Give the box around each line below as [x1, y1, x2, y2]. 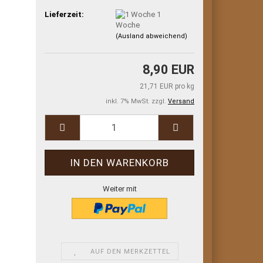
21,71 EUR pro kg [140, 82, 194, 90]
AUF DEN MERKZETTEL [90, 247, 171, 255]
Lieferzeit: [45, 9, 85, 19]
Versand [168, 97, 194, 105]
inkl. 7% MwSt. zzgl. [106, 97, 168, 105]
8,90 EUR [143, 62, 194, 77]
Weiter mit [102, 184, 137, 193]
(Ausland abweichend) [116, 32, 188, 41]
